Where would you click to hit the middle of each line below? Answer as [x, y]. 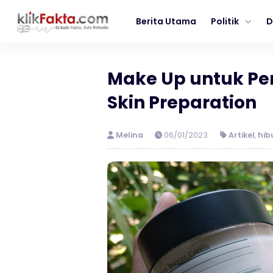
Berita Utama [166, 21]
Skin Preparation [182, 103]
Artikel [242, 135]
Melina [130, 135]
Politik [225, 21]
